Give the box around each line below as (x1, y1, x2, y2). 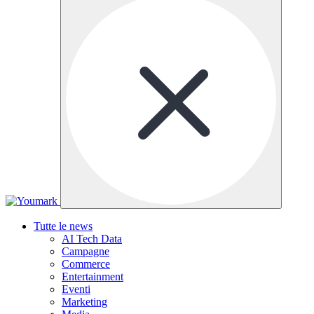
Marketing (62, 295, 107, 308)
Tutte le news (34, 219, 93, 232)
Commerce (62, 257, 110, 270)
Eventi (62, 282, 90, 295)
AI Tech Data (62, 232, 122, 245)
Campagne (62, 245, 109, 257)
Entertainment (62, 270, 123, 282)
